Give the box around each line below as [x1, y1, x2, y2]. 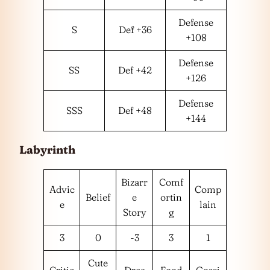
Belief [86, 190, 110, 203]
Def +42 [118, 63, 152, 76]
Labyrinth [19, 143, 75, 157]
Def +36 [118, 23, 152, 36]
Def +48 [118, 104, 152, 116]
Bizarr [121, 175, 148, 188]
